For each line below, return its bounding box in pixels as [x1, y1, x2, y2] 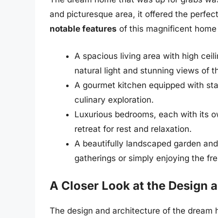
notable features [50, 24, 117, 34]
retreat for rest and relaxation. [74, 124, 192, 134]
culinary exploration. [74, 94, 154, 105]
